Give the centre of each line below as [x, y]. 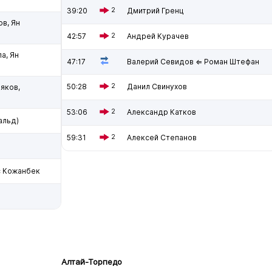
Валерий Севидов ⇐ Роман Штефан [193, 62]
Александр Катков [161, 112]
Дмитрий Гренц [155, 11]
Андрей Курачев [158, 36]
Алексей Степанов [162, 138]
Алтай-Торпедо [92, 262]
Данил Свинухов [157, 87]
